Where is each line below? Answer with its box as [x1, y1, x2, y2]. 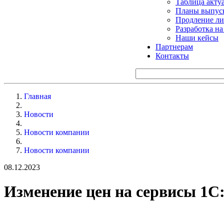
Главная [24, 91, 51, 100]
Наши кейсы [175, 33, 218, 42]
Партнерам [155, 42, 193, 51]
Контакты [155, 51, 189, 60]
